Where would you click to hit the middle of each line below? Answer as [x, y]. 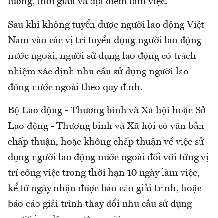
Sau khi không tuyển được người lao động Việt [106, 26]
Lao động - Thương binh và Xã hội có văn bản [106, 127]
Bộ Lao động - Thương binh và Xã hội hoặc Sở [107, 111]
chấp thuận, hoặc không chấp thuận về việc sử [106, 142]
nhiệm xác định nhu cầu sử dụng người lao [98, 72]
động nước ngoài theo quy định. [75, 88]
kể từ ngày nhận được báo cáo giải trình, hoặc [105, 189]
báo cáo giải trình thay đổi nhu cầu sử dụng [100, 205]
